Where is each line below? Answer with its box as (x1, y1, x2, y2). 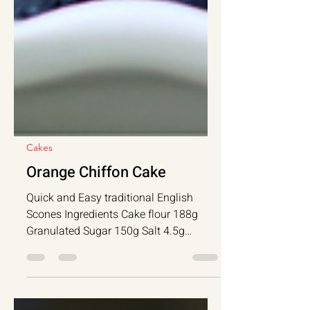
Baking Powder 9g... (102, 289, 123, 306)
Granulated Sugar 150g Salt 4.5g (26, 273, 114, 289)
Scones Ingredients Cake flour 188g (26, 256, 173, 273)
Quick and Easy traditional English (26, 239, 193, 256)
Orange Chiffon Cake (26, 211, 166, 233)
